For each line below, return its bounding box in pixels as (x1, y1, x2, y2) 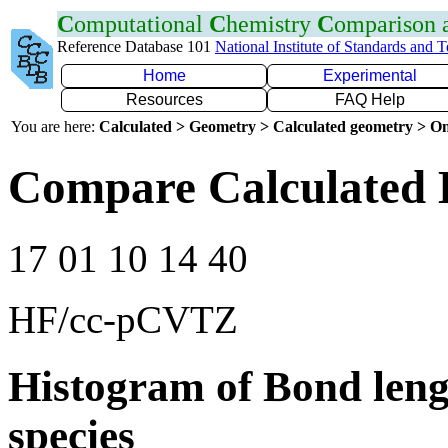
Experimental (323, 67, 417, 84)
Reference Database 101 (57, 38, 215, 55)
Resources (125, 91, 203, 108)
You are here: (11, 118, 99, 135)
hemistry (226, 11, 317, 37)
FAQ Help (335, 91, 405, 108)
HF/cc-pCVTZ (8, 297, 238, 341)
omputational (74, 11, 209, 37)
